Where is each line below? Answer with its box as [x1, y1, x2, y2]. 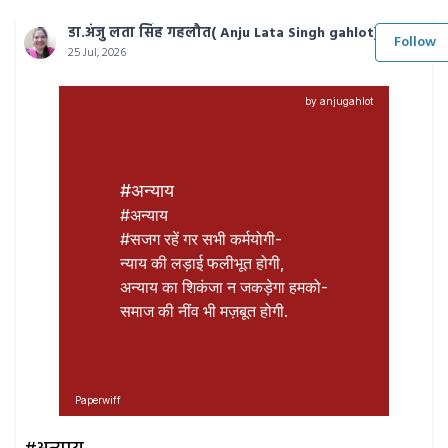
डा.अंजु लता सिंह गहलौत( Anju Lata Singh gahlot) [68, 22, 379, 45]
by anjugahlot [305, 95, 373, 107]
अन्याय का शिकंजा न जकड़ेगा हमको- [120, 277, 328, 297]
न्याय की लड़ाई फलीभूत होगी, [120, 253, 284, 273]
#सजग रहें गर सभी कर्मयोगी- [120, 229, 282, 249]
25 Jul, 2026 [68, 43, 126, 63]
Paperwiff [75, 394, 121, 406]
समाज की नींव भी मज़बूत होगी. [120, 301, 288, 321]
